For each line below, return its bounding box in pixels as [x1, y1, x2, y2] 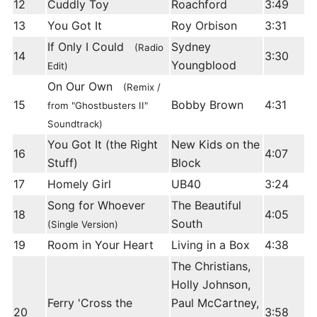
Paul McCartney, [171, 296, 259, 311]
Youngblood [171, 58, 236, 73]
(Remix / [123, 81, 161, 93]
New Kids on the [171, 137, 260, 152]
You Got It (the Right [47, 137, 158, 152]
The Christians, [171, 259, 250, 274]
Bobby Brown [171, 98, 243, 113]
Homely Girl [47, 177, 111, 192]
